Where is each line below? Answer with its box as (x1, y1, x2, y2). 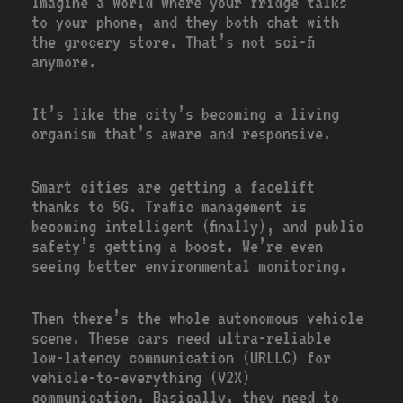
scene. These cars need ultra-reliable (31, 327, 332, 349)
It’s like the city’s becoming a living (31, 103, 340, 125)
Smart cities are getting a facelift (31, 175, 316, 197)
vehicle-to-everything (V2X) (31, 367, 251, 389)
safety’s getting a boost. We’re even (31, 235, 324, 256)
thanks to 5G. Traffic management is (31, 195, 308, 217)
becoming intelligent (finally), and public (31, 215, 364, 237)
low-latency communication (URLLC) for (31, 347, 332, 369)
